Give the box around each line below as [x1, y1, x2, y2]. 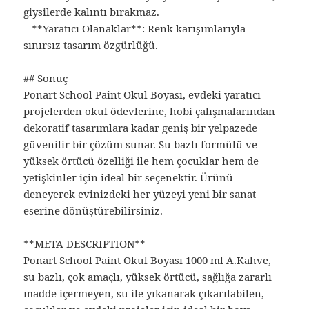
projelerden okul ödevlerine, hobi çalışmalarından [23, 104, 276, 119]
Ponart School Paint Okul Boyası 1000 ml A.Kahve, [23, 253, 272, 268]
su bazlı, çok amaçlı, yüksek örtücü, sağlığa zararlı [23, 270, 272, 284]
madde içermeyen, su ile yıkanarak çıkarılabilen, [23, 286, 265, 301]
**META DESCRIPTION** [23, 237, 146, 251]
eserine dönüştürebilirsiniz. [23, 203, 163, 218]
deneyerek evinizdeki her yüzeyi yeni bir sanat [23, 187, 257, 201]
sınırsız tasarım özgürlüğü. [23, 38, 159, 52]
